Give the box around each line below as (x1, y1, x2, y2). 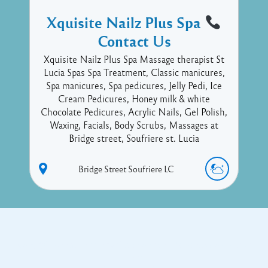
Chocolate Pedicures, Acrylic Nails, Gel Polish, (41, 106, 227, 117)
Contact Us (97, 31, 171, 50)
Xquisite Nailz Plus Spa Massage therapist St (44, 53, 224, 65)
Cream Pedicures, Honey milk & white (58, 93, 210, 104)
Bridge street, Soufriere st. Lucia (69, 132, 199, 144)
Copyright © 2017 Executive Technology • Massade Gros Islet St (17, 239, 251, 249)
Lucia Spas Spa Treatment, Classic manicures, (43, 66, 225, 78)
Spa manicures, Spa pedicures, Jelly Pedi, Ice (46, 80, 222, 91)
